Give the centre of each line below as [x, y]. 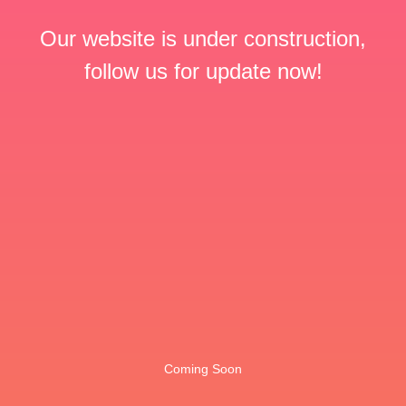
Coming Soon [203, 369]
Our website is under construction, [203, 39]
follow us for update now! [203, 71]
